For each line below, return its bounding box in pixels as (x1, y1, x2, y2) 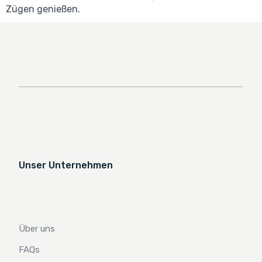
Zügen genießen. (6, 3, 80, 15)
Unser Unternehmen (19, 159, 113, 171)
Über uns (19, 223, 56, 234)
